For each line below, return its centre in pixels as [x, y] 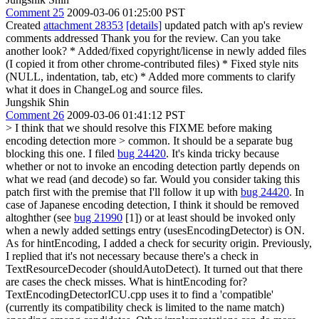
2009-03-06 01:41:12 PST [126, 115]
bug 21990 [98, 217]
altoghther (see [40, 217]
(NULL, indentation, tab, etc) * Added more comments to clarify [151, 76]
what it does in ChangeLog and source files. [104, 89]
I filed [101, 153]
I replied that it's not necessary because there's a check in [132, 256]
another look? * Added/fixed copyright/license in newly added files [156, 51]
